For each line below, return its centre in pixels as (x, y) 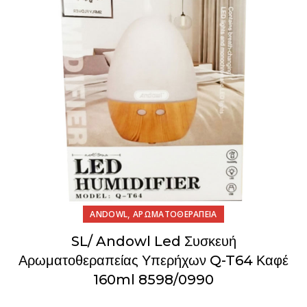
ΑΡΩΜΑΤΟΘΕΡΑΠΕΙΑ (175, 214)
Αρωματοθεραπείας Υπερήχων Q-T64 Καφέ (153, 260)
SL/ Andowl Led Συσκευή (153, 241)
